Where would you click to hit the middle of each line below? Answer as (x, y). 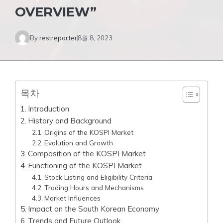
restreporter (58, 38)
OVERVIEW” (56, 12)
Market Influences (72, 198)
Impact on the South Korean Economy (94, 209)
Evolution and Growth (78, 143)
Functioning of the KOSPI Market (85, 166)
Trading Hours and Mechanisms (94, 187)
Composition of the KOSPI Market (87, 154)
